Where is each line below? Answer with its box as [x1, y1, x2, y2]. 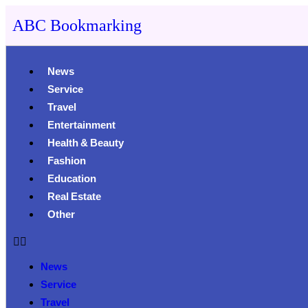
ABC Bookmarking [12, 16, 142, 34]
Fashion [47, 153, 86, 171]
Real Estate [47, 189, 101, 207]
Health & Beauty [47, 135, 124, 153]
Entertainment [47, 118, 115, 135]
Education [47, 171, 96, 189]
